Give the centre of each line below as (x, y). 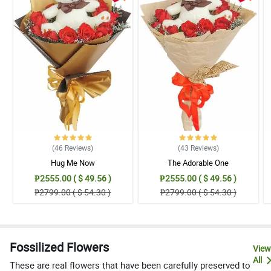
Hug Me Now (73, 162)
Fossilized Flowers (59, 247)
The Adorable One (198, 162)
